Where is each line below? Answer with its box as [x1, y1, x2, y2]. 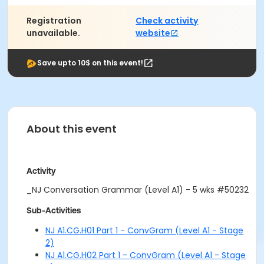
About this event [27, 121, 117, 136]
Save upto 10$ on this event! [37, 58, 143, 68]
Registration [27, 15, 81, 27]
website [136, 27, 171, 39]
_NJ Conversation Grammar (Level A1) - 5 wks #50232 [27, 184, 249, 196]
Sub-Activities [27, 206, 81, 215]
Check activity [136, 15, 199, 27]
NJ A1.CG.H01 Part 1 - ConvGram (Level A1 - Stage [45, 225, 243, 236]
